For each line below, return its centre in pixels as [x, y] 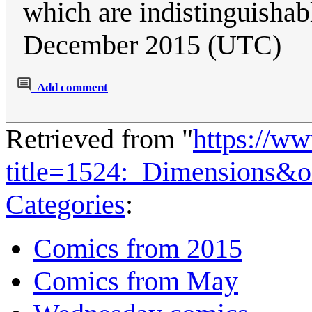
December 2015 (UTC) [152, 45]
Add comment [72, 88]
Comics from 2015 [138, 249]
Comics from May [136, 281]
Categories [65, 205]
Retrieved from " [99, 139]
